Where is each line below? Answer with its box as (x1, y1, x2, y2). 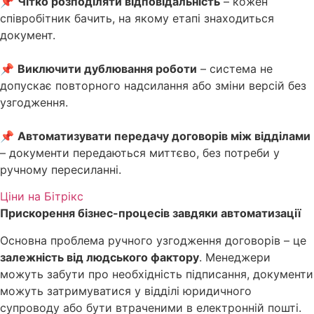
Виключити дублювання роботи (18, 61, 197, 76)
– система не (197, 61, 273, 76)
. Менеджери (199, 250, 271, 264)
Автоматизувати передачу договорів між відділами (18, 128, 310, 143)
